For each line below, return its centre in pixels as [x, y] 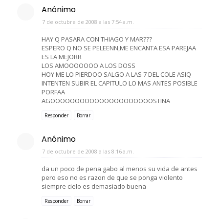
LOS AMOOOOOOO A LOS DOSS [88, 65]
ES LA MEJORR [62, 56]
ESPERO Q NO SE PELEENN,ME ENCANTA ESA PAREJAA [119, 48]
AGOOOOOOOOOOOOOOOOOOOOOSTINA [106, 100]
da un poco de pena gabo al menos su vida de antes [120, 168]
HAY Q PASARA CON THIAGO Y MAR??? [97, 39]
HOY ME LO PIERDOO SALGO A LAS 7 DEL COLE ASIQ [116, 74]
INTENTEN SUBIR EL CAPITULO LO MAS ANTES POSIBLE [120, 83]
